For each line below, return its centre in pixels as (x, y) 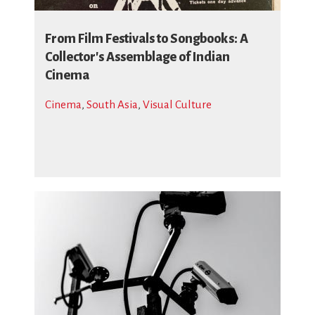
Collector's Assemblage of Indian (137, 57)
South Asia (112, 104)
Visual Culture (177, 104)
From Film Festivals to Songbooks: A (147, 39)
